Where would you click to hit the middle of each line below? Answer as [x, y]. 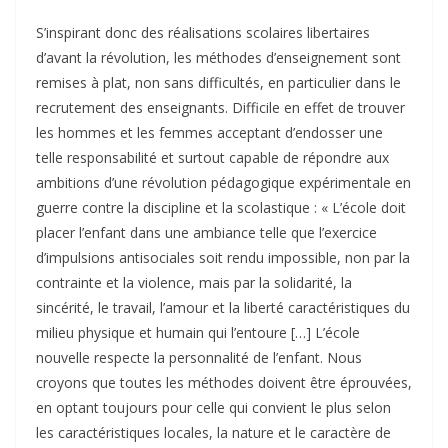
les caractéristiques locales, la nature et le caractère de [213, 433]
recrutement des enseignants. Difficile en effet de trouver [220, 108]
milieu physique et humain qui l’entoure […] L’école [198, 333]
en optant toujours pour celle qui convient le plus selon [213, 408]
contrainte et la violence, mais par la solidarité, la [194, 283]
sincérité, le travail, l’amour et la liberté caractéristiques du [223, 308]
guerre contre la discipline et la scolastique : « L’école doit [221, 208]
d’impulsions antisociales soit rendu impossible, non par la [223, 258]
